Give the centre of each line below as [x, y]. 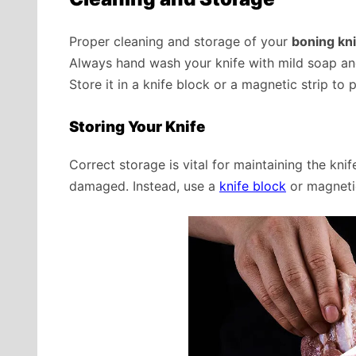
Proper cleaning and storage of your [180, 42]
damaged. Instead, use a [144, 186]
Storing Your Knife [137, 127]
